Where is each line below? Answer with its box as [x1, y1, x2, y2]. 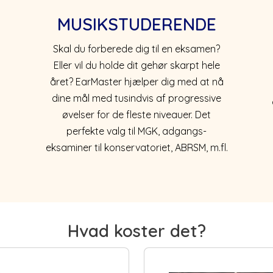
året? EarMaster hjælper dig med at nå [49, 75, 224, 88]
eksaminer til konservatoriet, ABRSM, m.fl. [45, 141, 228, 154]
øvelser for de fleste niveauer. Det [62, 108, 211, 121]
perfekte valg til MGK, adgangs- [66, 124, 207, 137]
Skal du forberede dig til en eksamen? [53, 42, 220, 55]
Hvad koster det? [67, 219, 206, 241]
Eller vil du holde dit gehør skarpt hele [53, 58, 220, 71]
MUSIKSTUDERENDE [57, 13, 216, 35]
